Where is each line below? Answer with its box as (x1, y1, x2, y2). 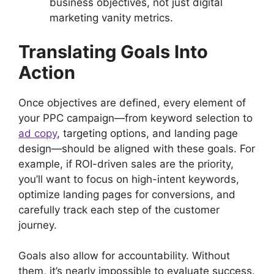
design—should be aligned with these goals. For (18, 142, 255, 155)
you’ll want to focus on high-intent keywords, (18, 172, 239, 185)
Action (18, 61, 75, 83)
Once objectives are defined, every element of (18, 96, 246, 109)
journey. (18, 218, 57, 231)
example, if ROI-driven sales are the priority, (18, 157, 234, 170)
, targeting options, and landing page (57, 127, 238, 139)
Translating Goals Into (18, 40, 208, 62)
